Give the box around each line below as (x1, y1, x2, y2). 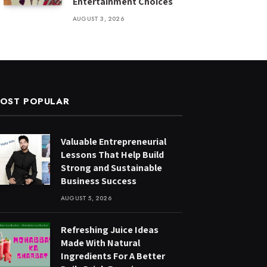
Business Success (61, 175, 136, 187)
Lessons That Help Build (61, 148, 164, 161)
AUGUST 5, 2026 (61, 194, 111, 203)
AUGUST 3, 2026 (73, 14, 124, 23)
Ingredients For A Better (61, 250, 165, 262)
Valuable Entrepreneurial (61, 135, 166, 148)
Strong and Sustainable (61, 162, 162, 174)
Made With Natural (61, 237, 140, 249)
